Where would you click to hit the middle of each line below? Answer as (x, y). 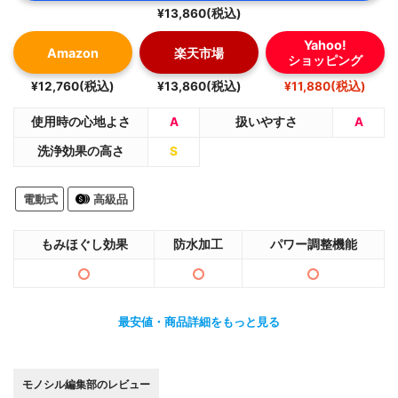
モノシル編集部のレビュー (86, 384)
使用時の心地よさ (81, 122)
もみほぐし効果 (84, 244)
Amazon (73, 52)
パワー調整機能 (313, 244)
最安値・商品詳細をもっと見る (199, 322)
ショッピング (325, 60)
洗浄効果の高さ (81, 151)
